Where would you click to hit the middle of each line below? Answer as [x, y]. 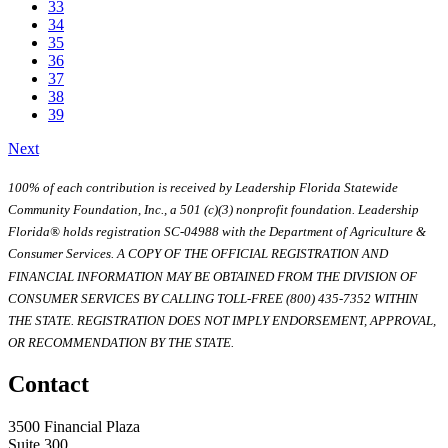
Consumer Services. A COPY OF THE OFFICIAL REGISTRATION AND [198, 254]
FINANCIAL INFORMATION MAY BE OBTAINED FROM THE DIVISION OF [212, 276]
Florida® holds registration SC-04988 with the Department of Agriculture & [217, 232]
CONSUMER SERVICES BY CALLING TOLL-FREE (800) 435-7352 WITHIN [213, 298]
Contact [48, 384]
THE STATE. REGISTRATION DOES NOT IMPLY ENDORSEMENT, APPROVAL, [222, 321]
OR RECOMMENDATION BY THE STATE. [121, 343]
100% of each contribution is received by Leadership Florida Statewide [203, 188]
